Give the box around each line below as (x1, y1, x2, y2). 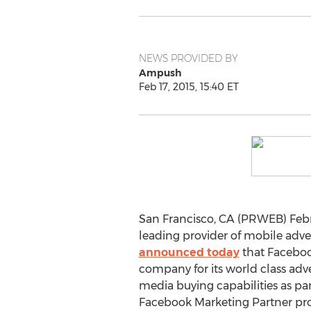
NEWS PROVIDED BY (138, 52, 238, 65)
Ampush (138, 67, 181, 79)
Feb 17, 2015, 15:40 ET (138, 81, 239, 93)
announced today (138, 246, 239, 259)
